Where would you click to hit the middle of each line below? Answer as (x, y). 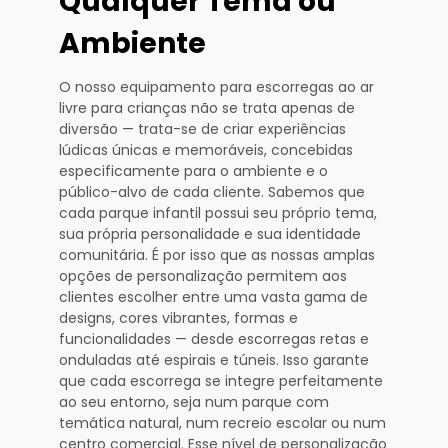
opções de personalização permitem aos (203, 276)
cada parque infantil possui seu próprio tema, (218, 213)
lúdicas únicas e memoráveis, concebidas (206, 150)
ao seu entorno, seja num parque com (194, 402)
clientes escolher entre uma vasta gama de (213, 297)
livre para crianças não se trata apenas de (207, 108)
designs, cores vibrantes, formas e (178, 318)
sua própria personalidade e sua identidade (210, 234)
